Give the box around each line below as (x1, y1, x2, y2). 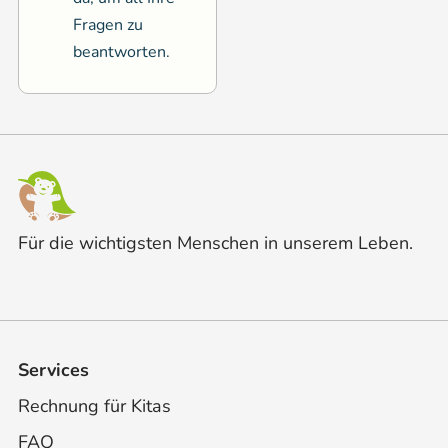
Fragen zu (73, 13, 143, 36)
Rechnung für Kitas (18, 393, 171, 418)
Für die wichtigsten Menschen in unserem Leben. (18, 230, 413, 255)
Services (18, 357, 89, 382)
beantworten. (73, 40, 170, 63)
